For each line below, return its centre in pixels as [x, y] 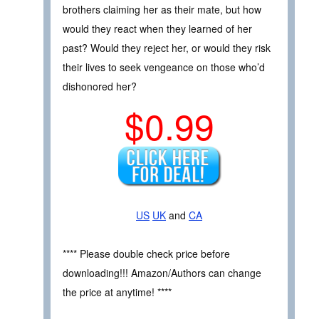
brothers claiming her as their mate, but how [162, 9]
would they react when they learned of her [157, 28]
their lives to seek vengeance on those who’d [164, 67]
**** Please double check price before [146, 253]
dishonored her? [100, 86]
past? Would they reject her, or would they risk [167, 47]
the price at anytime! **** [117, 292]
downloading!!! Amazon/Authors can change [162, 272]
